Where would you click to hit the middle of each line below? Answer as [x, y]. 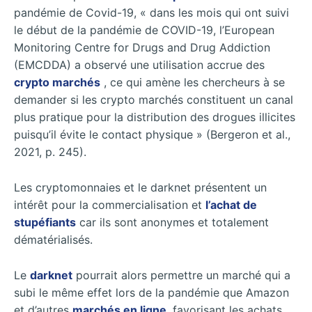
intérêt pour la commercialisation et [110, 204]
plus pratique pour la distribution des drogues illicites [155, 117]
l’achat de [231, 204]
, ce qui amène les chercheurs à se [193, 83]
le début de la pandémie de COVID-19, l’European [144, 30]
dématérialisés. [53, 239]
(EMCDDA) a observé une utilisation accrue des [139, 65]
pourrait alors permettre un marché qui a [181, 275]
